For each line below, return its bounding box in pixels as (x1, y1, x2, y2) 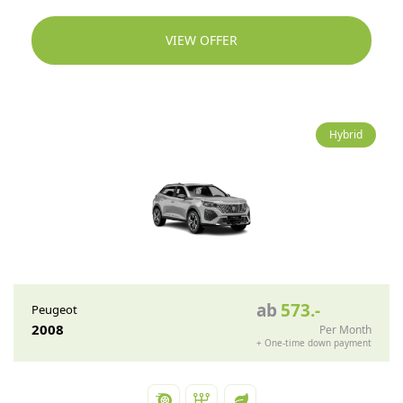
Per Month (319, 322, 372, 337)
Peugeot (31, 301, 77, 318)
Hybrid (329, 127, 363, 142)
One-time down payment (264, 336, 372, 349)
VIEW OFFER (166, 31, 237, 49)
